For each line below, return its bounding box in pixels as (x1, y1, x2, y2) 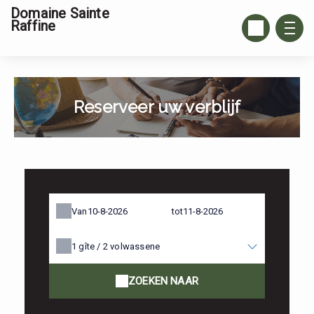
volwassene (110, 241, 161, 252)
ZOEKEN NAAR (128, 275, 199, 287)
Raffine (11, 18, 56, 34)
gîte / (78, 241, 103, 252)
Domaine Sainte (11, 5, 109, 22)
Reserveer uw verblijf (73, 97, 241, 117)
